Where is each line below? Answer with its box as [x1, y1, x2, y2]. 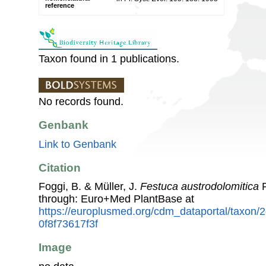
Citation [39, 161, 81, 174]
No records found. [39, 95, 123, 107]
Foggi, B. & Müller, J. [39, 180, 140, 193]
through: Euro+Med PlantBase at [39, 193, 194, 205]
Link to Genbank [39, 138, 116, 150]
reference [45, 1, 74, 9]
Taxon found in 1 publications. [39, 52, 179, 65]
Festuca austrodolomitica [140, 180, 259, 193]
